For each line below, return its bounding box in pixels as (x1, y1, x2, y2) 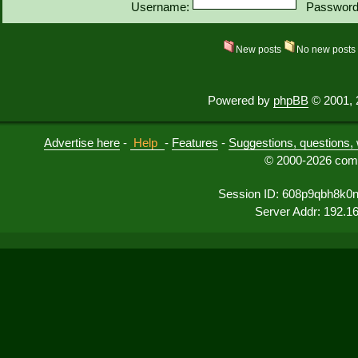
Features (172, 136, 218, 149)
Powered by (208, 93, 273, 107)
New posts (233, 43, 284, 55)
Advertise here (44, 136, 120, 149)
